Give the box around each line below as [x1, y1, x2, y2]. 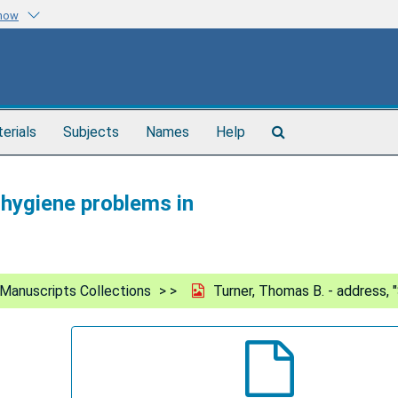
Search [284, 122, 328, 139]
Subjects [63, 123, 119, 140]
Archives [284, 157, 338, 175]
